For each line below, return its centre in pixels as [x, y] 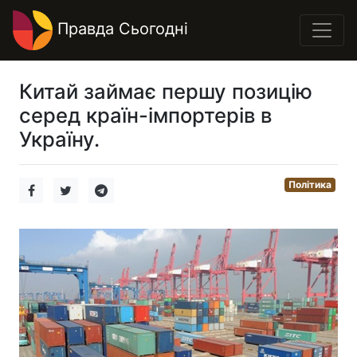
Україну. [59, 139]
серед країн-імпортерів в [145, 115]
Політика [310, 184]
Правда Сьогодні [120, 29]
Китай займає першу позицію [166, 91]
